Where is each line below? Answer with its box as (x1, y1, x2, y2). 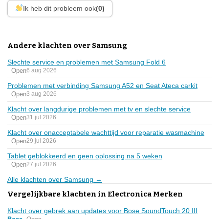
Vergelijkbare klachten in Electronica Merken (7, 189, 183, 198)
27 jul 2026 (26, 161, 56, 168)
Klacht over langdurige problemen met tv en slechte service (7, 105, 191, 113)
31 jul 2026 (26, 114, 56, 121)
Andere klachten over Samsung (7, 41, 127, 50)
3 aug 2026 (26, 90, 57, 98)
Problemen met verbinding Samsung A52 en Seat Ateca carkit (7, 81, 197, 89)
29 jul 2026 (26, 137, 56, 145)
